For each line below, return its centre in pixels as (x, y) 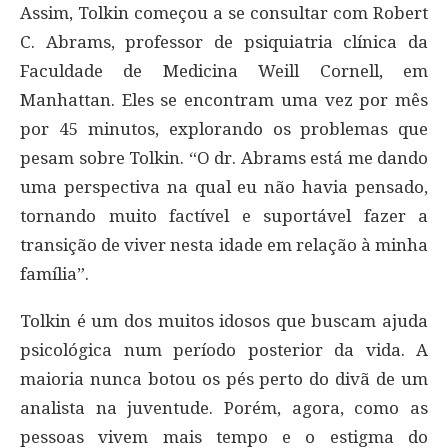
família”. (54, 273)
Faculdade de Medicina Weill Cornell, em (224, 70)
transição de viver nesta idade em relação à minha (224, 244)
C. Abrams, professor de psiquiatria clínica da (224, 41)
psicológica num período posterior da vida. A (224, 349)
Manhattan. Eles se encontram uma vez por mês (224, 99)
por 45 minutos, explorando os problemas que (224, 128)
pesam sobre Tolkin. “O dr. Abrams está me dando (224, 157)
